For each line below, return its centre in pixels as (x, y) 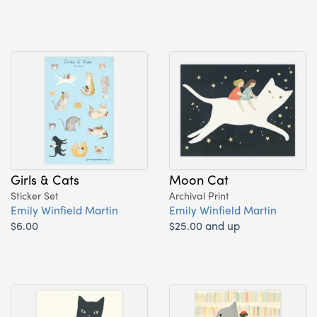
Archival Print (199, 195)
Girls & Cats (45, 179)
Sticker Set (35, 195)
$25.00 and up (204, 225)
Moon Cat (199, 179)
